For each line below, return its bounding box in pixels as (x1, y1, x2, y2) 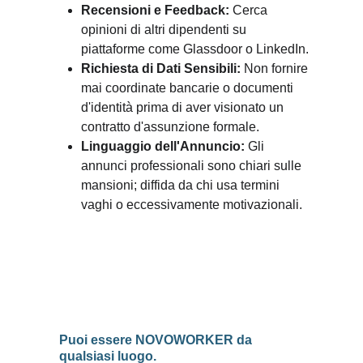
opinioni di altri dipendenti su (81, 23, 250, 36)
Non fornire (241, 62, 311, 75)
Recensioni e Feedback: (81, 3, 229, 17)
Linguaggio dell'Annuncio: (81, 139, 245, 153)
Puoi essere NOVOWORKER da (58, 333, 255, 347)
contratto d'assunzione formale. (81, 120, 259, 134)
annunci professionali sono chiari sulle (81, 159, 305, 173)
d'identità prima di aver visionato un (81, 100, 287, 114)
